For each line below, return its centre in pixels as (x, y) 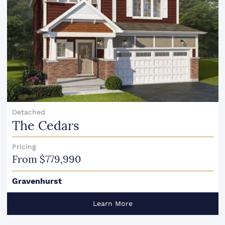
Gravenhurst (37, 181)
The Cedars (45, 126)
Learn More (113, 204)
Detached (28, 112)
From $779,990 (46, 159)
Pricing (24, 147)
